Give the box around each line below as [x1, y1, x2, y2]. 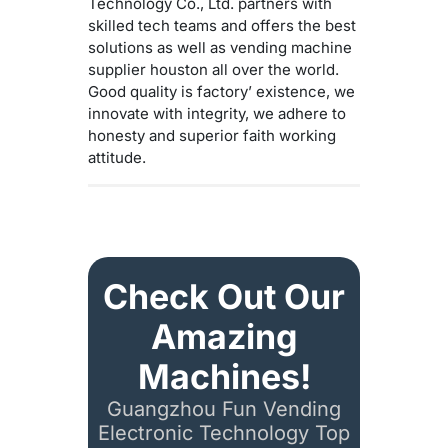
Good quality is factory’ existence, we [88, 81, 355, 101]
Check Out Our [103, 275, 345, 317]
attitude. [88, 147, 146, 167]
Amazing [151, 315, 297, 357]
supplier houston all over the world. [88, 59, 339, 79]
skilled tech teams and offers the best [88, 15, 356, 35]
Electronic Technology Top [98, 420, 350, 445]
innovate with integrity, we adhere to [88, 103, 346, 123]
